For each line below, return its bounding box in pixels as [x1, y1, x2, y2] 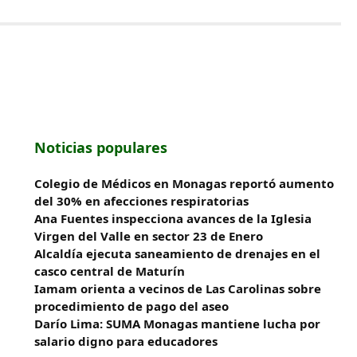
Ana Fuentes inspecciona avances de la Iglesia [34, 210, 312, 226]
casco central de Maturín [34, 263, 186, 279]
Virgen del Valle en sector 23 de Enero [34, 228, 264, 244]
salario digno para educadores [34, 333, 218, 349]
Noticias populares [34, 138, 168, 157]
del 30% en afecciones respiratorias [34, 193, 249, 209]
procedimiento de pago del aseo [34, 298, 229, 314]
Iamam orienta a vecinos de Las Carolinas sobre [34, 280, 322, 296]
